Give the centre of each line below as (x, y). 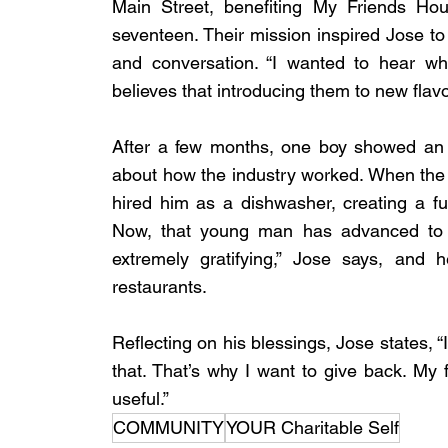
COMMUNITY (168, 428)
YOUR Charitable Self (312, 428)
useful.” (140, 399)
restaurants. (159, 287)
